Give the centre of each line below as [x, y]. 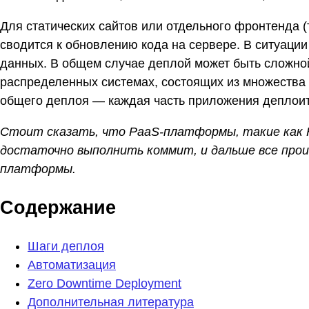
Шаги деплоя [66, 247]
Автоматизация [72, 265]
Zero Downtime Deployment [104, 284]
